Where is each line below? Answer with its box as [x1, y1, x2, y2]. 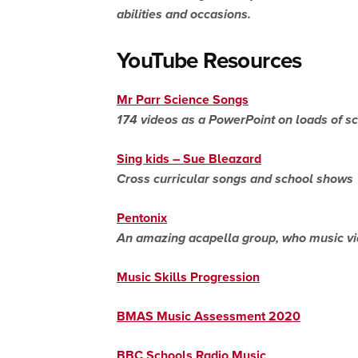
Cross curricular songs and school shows [117, 169, 353, 188]
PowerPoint [209, 110, 275, 129]
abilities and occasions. [117, 4, 251, 23]
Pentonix [117, 209, 167, 227]
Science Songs [164, 90, 249, 109]
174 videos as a [117, 110, 209, 129]
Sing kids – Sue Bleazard [117, 149, 261, 168]
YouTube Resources [117, 44, 302, 77]
